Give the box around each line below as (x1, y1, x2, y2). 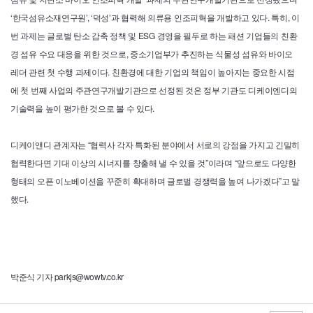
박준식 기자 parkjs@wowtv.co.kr (10, 270, 124, 282)
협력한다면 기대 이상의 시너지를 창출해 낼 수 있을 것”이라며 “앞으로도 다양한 (10, 156, 296, 168)
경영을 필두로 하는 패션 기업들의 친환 (156, 29, 298, 41)
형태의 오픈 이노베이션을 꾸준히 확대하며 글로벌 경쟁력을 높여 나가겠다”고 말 (10, 174, 300, 187)
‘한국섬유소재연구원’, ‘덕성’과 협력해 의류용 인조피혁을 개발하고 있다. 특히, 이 (10, 10, 300, 23)
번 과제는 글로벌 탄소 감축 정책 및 (10, 29, 136, 41)
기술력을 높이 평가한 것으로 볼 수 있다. (10, 101, 155, 114)
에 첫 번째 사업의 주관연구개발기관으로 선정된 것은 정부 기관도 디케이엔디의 (10, 83, 298, 96)
